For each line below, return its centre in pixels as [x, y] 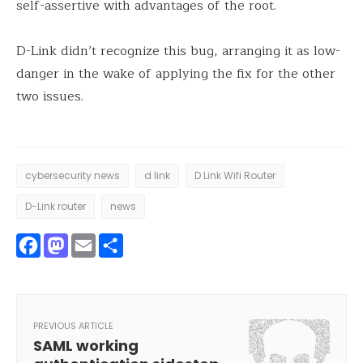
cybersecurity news [73, 175]
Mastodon [128, 246]
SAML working [86, 346]
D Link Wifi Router [235, 175]
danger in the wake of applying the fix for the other [176, 74]
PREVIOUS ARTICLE [73, 326]
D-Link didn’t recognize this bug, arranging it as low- [178, 51]
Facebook [96, 246]
